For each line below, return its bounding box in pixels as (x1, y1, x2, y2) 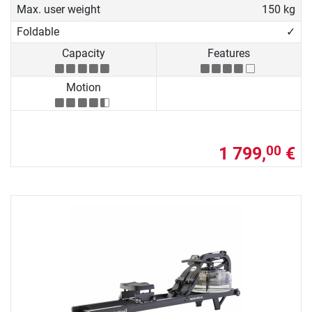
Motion (65, 80, 101, 94)
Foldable (17, 24, 59, 38)
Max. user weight (17, 3, 100, 17)
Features (207, 47, 250, 61)
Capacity (61, 47, 105, 61)
